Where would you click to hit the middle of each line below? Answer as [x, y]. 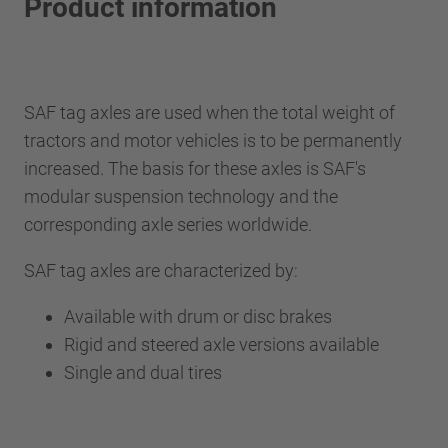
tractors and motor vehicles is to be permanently [213, 140]
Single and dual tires [143, 372]
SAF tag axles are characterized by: [161, 270]
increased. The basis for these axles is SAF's [195, 168]
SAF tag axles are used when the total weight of [209, 112]
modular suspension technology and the [181, 196]
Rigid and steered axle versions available [221, 344]
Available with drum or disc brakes [198, 316]
